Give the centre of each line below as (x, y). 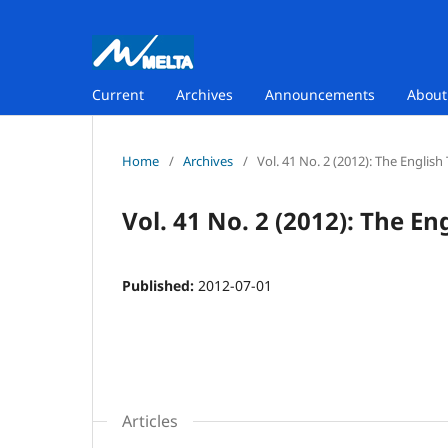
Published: (160, 285)
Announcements (320, 94)
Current (118, 94)
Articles (150, 420)
